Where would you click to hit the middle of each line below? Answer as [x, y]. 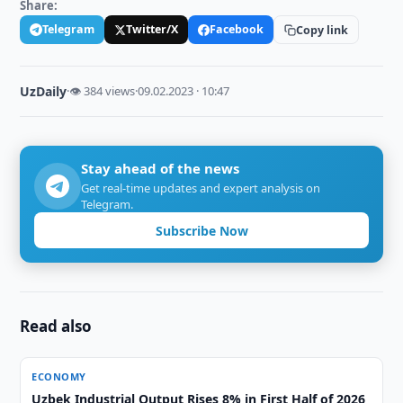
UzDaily [44, 91]
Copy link [322, 30]
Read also [56, 326]
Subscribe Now [201, 230]
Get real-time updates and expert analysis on [201, 188]
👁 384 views [103, 91]
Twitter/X [152, 29]
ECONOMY [59, 376]
